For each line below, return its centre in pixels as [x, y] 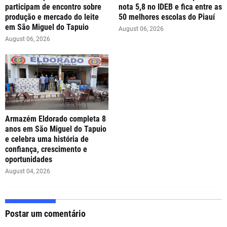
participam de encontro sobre [53, 7]
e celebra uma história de [47, 139]
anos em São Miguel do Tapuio [56, 129]
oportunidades [29, 160]
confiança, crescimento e [46, 149]
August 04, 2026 [28, 172]
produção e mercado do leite [52, 17]
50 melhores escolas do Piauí [167, 17]
